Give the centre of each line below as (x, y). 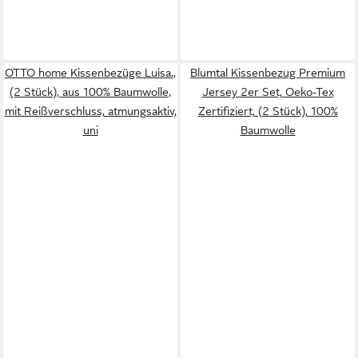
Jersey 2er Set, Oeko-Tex (268, 92)
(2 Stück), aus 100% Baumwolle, (90, 92)
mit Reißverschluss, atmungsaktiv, (90, 111)
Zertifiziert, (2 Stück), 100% (268, 111)
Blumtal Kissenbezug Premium (268, 73)
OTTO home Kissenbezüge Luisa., (90, 73)
